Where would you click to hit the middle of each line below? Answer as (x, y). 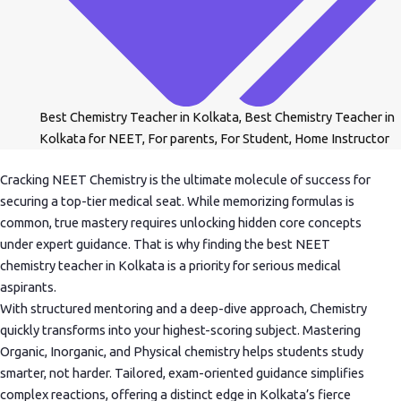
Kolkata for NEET (90, 139)
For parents (181, 139)
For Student (254, 139)
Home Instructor (341, 139)
